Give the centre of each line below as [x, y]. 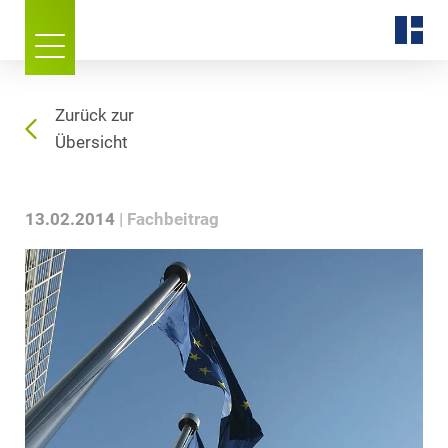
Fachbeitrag [173, 219]
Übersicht [91, 142]
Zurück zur [94, 115]
